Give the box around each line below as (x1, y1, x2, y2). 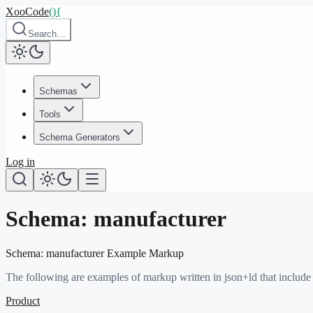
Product (6, 294, 40, 307)
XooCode (6, 6, 49, 17)
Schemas (39, 86, 78, 96)
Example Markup (104, 247, 184, 259)
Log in (6, 156, 35, 168)
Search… (28, 29, 66, 39)
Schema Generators (39, 132, 120, 143)
